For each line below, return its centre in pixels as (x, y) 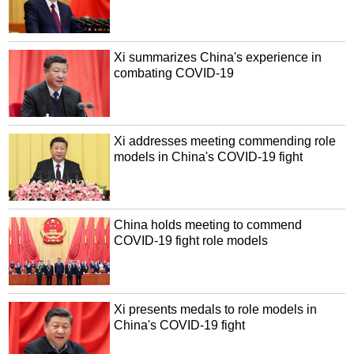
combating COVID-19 (174, 73)
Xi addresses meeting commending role (225, 141)
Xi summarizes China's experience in (218, 57)
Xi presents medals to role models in (216, 309)
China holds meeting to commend (208, 225)
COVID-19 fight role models (191, 241)
